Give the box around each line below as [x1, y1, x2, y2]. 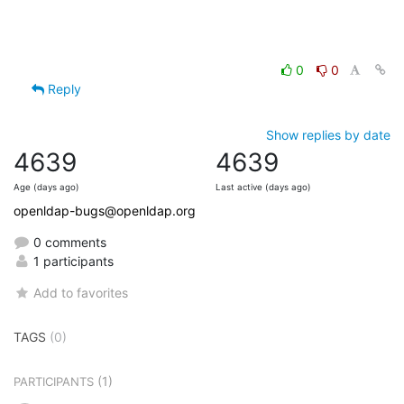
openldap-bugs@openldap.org [14, 203, 196, 219]
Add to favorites [33, 285, 129, 301]
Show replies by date [266, 127, 390, 143]
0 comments [30, 234, 106, 251]
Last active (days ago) [216, 182, 311, 193]
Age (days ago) [14, 182, 79, 193]
